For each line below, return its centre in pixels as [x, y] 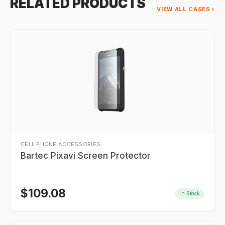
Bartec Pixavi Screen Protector [86, 156]
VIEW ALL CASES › [186, 9]
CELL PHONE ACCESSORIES [61, 144]
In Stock [190, 193]
